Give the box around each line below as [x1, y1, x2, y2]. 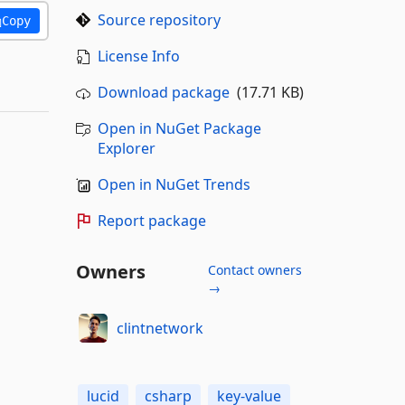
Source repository [97, 10, 221, 30]
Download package [97, 82, 230, 102]
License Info [97, 46, 180, 66]
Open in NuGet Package [97, 118, 261, 138]
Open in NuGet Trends [97, 174, 250, 194]
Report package [97, 211, 206, 231]
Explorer [97, 138, 155, 158]
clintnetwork [117, 317, 203, 338]
